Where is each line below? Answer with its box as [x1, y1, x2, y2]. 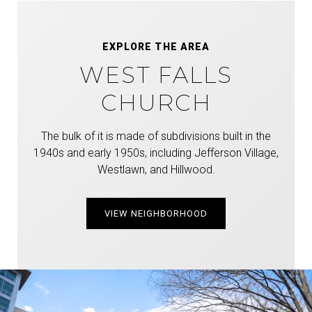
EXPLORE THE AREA [102, 40, 210, 52]
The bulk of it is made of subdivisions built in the [41, 129, 271, 143]
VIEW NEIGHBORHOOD [104, 208, 208, 219]
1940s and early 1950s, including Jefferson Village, [33, 146, 279, 159]
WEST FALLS [79, 61, 233, 88]
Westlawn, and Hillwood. [97, 162, 215, 176]
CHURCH [100, 88, 212, 116]
